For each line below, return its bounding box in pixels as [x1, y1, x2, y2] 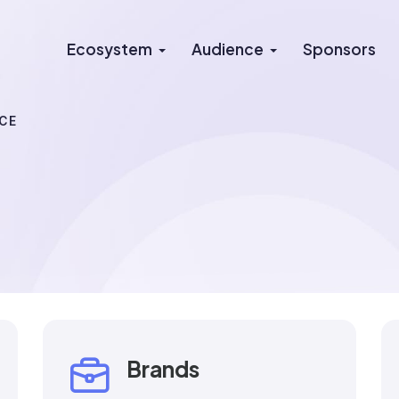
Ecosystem [67, 39, 152, 59]
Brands [126, 355, 199, 382]
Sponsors [303, 39, 376, 59]
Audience [191, 39, 264, 59]
